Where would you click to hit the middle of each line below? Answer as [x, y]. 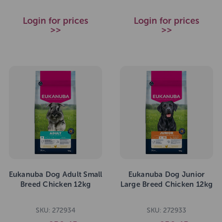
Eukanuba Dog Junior [166, 175]
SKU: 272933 [166, 210]
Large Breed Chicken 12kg [166, 185]
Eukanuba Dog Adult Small [55, 175]
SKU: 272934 [55, 210]
